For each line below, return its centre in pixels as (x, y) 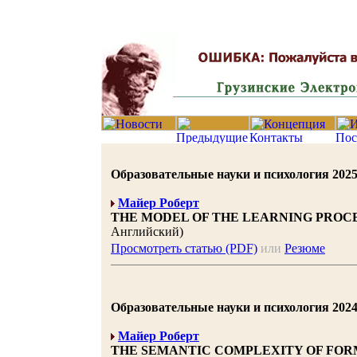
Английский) (147, 231)
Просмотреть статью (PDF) (184, 248)
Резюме (305, 248)
